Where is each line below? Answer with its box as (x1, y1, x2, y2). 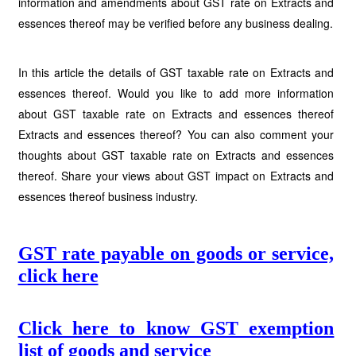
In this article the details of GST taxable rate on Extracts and (17, 64, 335, 80)
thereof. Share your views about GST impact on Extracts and (17, 168, 335, 184)
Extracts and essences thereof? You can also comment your (17, 126, 335, 142)
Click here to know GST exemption (17, 318, 335, 339)
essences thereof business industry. (17, 188, 198, 204)
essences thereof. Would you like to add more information (17, 85, 335, 101)
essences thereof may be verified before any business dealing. (17, 15, 333, 31)
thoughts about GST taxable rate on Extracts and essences (17, 147, 335, 163)
